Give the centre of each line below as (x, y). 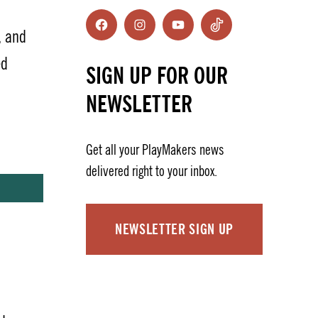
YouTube (196, 34)
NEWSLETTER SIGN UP (174, 229)
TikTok (230, 34)
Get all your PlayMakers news (155, 150)
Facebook (122, 34)
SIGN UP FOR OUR (157, 75)
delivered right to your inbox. (152, 171)
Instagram (162, 34)
